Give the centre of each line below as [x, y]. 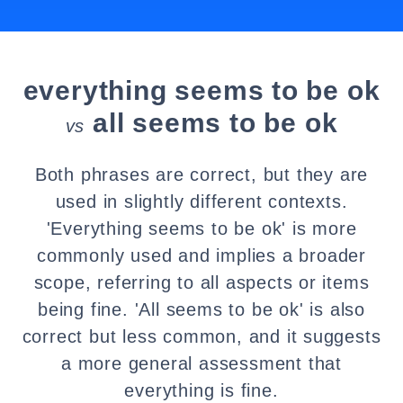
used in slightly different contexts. [201, 201]
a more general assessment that [201, 363]
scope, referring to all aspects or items [201, 282]
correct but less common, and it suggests [201, 336]
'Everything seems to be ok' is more [201, 228]
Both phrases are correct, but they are [201, 175]
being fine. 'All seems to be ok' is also [201, 309]
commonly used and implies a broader [201, 255]
